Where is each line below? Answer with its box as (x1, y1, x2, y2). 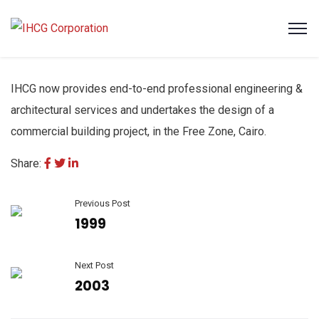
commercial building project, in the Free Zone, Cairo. (11, 125, 266, 138)
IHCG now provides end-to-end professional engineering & (11, 82, 303, 95)
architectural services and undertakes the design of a (11, 103, 274, 117)
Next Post (75, 260, 114, 271)
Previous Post (75, 198, 130, 209)
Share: (11, 157, 41, 170)
